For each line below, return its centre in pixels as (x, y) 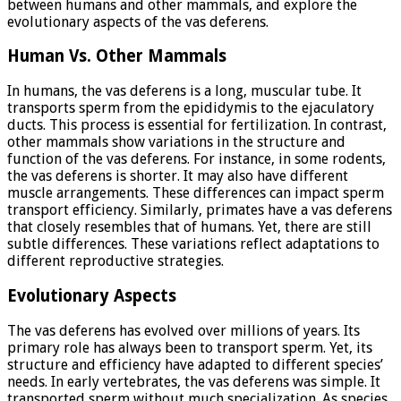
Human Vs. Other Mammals (117, 56)
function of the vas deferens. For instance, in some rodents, (196, 159)
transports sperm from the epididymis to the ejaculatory (191, 108)
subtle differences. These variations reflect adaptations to (193, 244)
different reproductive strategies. (115, 261)
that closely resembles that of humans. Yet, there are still (189, 227)
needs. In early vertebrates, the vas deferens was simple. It (194, 381)
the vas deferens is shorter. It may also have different (178, 176)
